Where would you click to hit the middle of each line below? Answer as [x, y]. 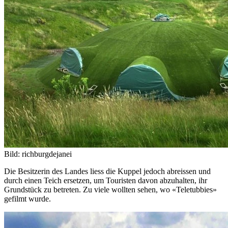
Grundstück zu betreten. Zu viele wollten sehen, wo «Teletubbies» [110, 189]
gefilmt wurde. [27, 198]
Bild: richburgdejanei [38, 154]
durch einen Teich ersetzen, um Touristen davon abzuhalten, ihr [106, 180]
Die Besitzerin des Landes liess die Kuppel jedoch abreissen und [107, 171]
